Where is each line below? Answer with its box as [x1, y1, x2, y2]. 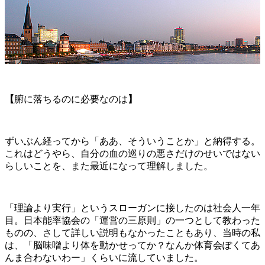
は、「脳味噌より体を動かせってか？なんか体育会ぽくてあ [5, 240, 260, 250]
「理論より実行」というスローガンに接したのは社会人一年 [5, 202, 260, 213]
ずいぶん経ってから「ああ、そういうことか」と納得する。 [5, 135, 260, 146]
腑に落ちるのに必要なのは [14, 93, 128, 104]
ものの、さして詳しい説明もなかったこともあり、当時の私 [5, 227, 260, 238]
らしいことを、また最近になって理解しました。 [5, 160, 215, 171]
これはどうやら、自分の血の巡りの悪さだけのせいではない [5, 148, 260, 159]
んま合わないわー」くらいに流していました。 [5, 252, 208, 263]
